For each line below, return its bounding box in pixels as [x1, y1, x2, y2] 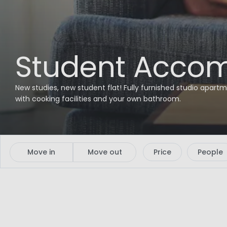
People [198, 147, 223, 158]
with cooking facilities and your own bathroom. [15, 94, 181, 104]
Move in [27, 146, 55, 157]
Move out [87, 146, 122, 157]
